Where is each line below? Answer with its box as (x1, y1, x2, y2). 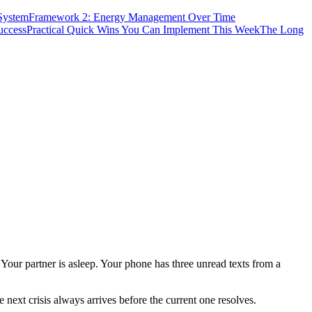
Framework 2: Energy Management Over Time (29, 10, 235, 23)
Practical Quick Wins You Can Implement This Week (26, 23, 260, 36)
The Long (260, 23, 304, 36)
